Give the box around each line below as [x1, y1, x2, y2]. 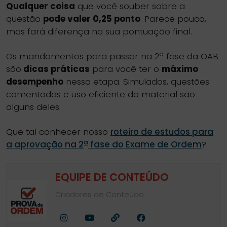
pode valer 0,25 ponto [43, 13, 140, 25]
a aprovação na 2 [6, 138, 84, 150]
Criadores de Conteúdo [55, 190, 144, 200]
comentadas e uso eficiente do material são [6, 88, 195, 100]
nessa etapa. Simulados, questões [63, 75, 209, 88]
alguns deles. [6, 101, 61, 113]
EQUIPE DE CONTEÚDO [55, 170, 169, 184]
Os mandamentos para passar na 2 [6, 50, 159, 62]
